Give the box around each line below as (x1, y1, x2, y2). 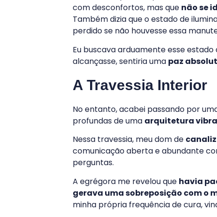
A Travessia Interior (73, 77, 207, 93)
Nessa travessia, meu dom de (73, 134, 186, 145)
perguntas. (73, 157, 114, 169)
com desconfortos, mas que (73, 2, 181, 14)
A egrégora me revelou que (73, 175, 179, 187)
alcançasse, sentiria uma (73, 55, 168, 67)
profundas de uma (73, 115, 144, 126)
